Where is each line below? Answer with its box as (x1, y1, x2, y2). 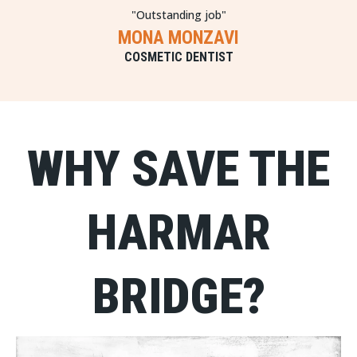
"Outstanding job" (131, 7, 226, 22)
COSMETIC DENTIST (124, 49, 233, 65)
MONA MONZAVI (118, 27, 239, 49)
